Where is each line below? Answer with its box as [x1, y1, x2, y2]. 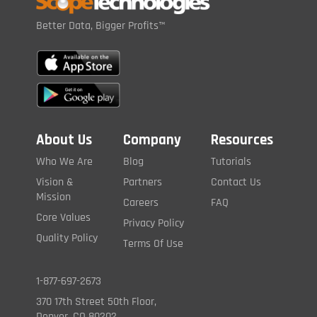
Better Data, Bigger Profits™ [36, 18, 165, 34]
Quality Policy [36, 231, 98, 246]
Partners [123, 175, 163, 190]
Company [123, 130, 182, 150]
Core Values [36, 210, 91, 226]
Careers [123, 195, 159, 211]
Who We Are [36, 154, 93, 170]
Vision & [36, 175, 74, 190]
